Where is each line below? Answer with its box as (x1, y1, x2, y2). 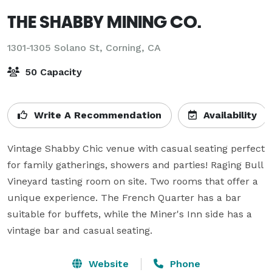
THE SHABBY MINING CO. (7, 11, 202, 32)
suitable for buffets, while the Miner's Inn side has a (7, 208, 252, 220)
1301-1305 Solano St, (7, 41, 106, 53)
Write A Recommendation (31, 109, 161, 121)
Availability (200, 109, 257, 121)
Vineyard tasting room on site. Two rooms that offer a (7, 175, 258, 187)
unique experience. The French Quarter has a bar (7, 191, 241, 203)
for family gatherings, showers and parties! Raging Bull (7, 158, 263, 171)
